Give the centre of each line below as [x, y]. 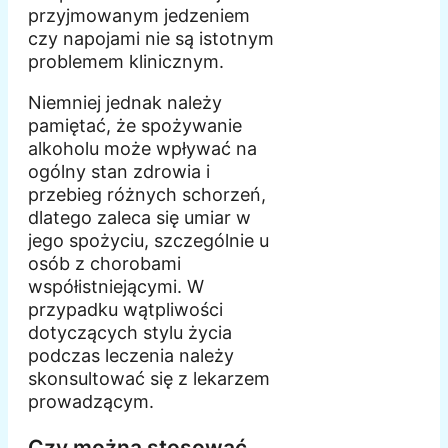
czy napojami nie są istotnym [151, 39]
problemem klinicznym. [126, 62]
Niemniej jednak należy [125, 103]
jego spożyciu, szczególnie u [148, 241]
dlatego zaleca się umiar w [139, 218]
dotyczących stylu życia [130, 333]
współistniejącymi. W [116, 287]
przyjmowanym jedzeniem [139, 16]
